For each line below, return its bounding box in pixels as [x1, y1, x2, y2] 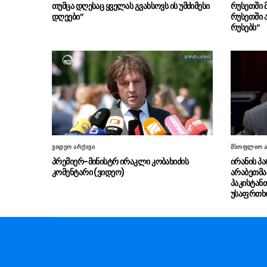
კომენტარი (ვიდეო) [52, 166, 125, 178]
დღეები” [52, 10, 84, 23]
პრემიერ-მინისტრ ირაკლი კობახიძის [52, 155, 189, 167]
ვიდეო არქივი [52, 142, 95, 151]
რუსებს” [231, 21, 260, 33]
